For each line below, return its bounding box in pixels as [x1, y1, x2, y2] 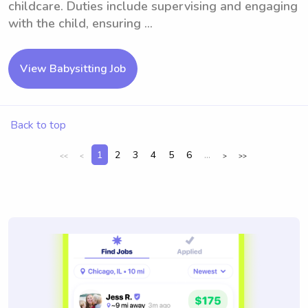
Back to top [10, 118, 66, 133]
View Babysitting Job [20, 61, 126, 76]
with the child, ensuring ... [8, 15, 153, 32]
